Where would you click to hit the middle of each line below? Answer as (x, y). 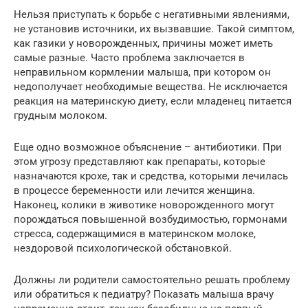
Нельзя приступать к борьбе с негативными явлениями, (152, 15)
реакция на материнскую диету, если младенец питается (153, 101)
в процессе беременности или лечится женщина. (134, 191)
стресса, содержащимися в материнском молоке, (135, 234)
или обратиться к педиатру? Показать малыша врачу (144, 295)
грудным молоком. (60, 116)
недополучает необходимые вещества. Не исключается (151, 87)
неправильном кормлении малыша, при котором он (142, 73)
